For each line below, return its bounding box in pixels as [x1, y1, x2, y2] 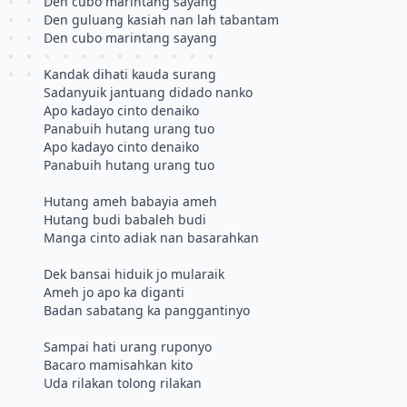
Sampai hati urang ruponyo [44, 338, 212, 355]
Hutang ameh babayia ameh [44, 193, 217, 210]
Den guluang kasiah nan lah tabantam [44, 11, 279, 28]
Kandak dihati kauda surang [44, 65, 216, 83]
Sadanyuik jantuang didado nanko [44, 84, 253, 101]
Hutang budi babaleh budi [44, 211, 206, 228]
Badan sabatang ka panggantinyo [44, 302, 250, 319]
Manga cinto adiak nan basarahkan [44, 229, 259, 246]
